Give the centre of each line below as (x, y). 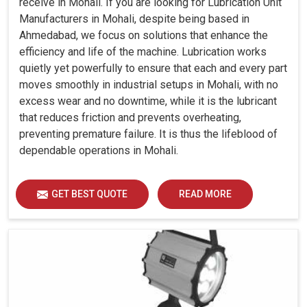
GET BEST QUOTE (89, 194)
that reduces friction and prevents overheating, (130, 118)
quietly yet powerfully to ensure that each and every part (153, 69)
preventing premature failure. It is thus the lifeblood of (148, 134)
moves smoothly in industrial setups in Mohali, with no (149, 85)
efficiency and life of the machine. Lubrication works (143, 52)
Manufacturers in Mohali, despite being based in (134, 19)
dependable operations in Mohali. (99, 151)
